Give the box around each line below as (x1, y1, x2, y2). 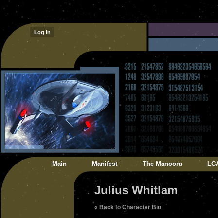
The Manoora (143, 160, 182, 167)
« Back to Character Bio (94, 204, 161, 211)
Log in (34, 29, 51, 35)
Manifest (92, 160, 117, 167)
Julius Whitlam (94, 183, 178, 197)
